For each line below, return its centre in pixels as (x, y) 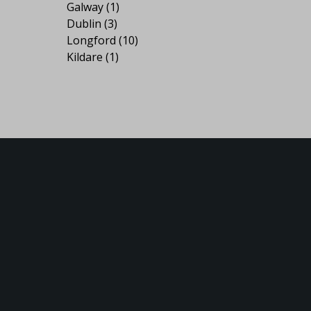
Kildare (85, 57)
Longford (91, 40)
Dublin (84, 23)
